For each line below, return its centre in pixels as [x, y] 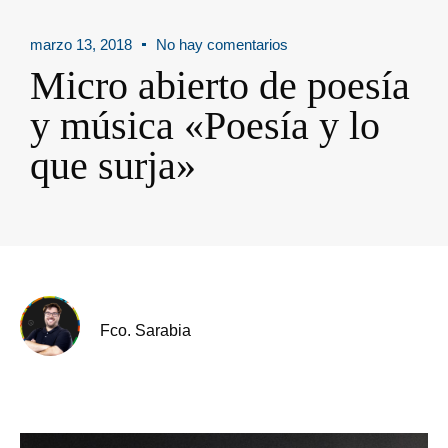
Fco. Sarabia [145, 331]
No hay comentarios [222, 44]
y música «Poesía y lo [205, 125]
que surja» [113, 165]
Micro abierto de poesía [220, 85]
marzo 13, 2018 [81, 44]
